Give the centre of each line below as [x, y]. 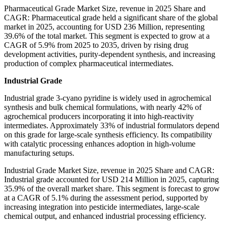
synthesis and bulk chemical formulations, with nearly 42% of [103, 107]
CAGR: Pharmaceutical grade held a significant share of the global [111, 18]
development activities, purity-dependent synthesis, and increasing [110, 54]
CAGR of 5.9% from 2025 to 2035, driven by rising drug [96, 45]
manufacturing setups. [39, 153]
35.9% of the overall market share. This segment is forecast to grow [112, 189]
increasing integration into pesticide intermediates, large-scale [102, 207]
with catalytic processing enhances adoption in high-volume [100, 144]
